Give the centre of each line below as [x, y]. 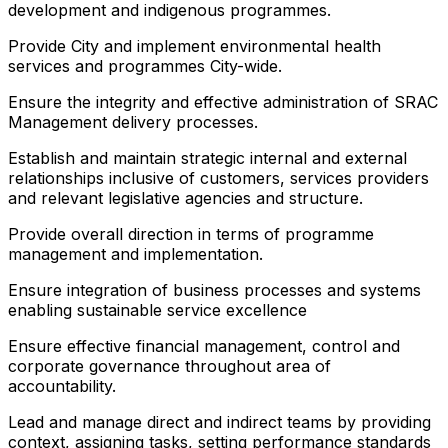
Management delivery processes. [133, 121]
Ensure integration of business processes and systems [214, 289]
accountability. [62, 385]
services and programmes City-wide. [145, 65]
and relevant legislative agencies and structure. [185, 197]
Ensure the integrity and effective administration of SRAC [223, 101]
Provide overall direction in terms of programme [191, 233]
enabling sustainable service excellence [157, 309]
